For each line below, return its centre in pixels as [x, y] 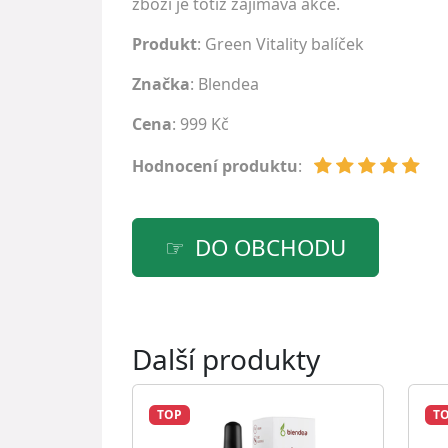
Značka [161, 84]
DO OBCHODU [270, 247]
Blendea [228, 84]
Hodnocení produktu [215, 166]
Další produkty [226, 359]
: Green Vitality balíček [280, 44]
